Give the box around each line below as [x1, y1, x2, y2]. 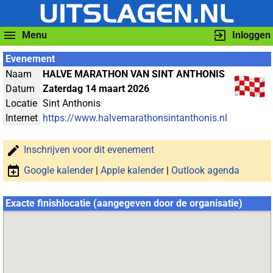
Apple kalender [101, 165, 164, 177]
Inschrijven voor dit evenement [24, 144, 154, 156]
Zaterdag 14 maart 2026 [43, 83, 149, 94]
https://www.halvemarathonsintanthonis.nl [43, 112, 227, 124]
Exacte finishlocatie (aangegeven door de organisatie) [5, 197, 243, 209]
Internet [5, 112, 38, 124]
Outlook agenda [171, 165, 239, 177]
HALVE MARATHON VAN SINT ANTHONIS [43, 68, 225, 80]
